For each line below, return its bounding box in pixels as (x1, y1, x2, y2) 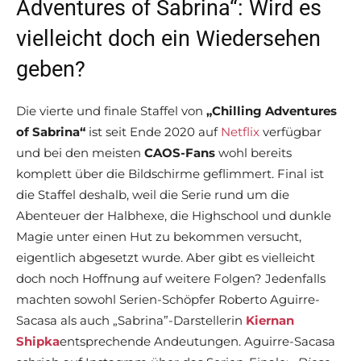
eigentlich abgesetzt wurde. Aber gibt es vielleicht (16, 250, 315, 266)
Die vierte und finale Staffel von (16, 103, 206, 119)
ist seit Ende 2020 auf (85, 124, 221, 140)
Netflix (221, 124, 259, 140)
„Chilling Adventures (206, 103, 337, 119)
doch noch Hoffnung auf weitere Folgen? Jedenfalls (16, 271, 326, 287)
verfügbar (259, 124, 322, 140)
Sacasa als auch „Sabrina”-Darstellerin (16, 313, 246, 329)
